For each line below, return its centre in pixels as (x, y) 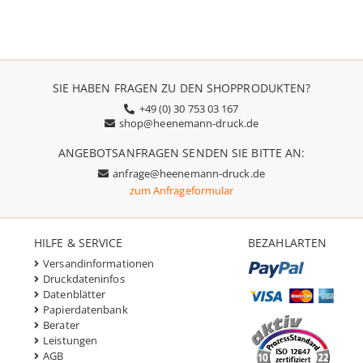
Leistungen (70, 340)
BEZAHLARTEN (288, 243)
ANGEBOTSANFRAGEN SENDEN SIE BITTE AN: (181, 153)
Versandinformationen (99, 263)
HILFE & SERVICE (79, 243)
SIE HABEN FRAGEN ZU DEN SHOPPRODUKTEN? (181, 88)
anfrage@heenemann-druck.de (189, 173)
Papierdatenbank (85, 310)
